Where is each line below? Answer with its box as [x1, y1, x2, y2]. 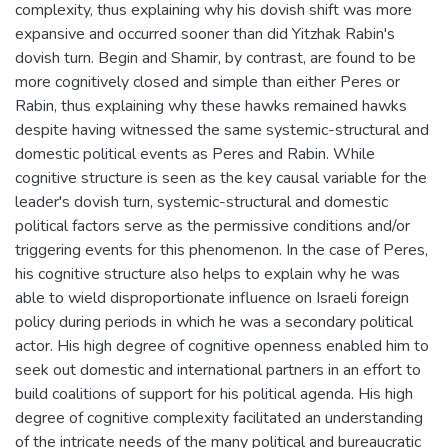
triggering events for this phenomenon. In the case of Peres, [15, 238, 428, 261]
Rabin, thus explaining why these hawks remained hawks [15, 94, 407, 117]
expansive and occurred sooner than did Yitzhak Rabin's [15, 22, 395, 45]
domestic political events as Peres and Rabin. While [15, 142, 375, 165]
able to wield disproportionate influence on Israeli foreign [15, 286, 409, 309]
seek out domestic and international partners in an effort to [15, 358, 421, 381]
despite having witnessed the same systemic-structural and [15, 118, 429, 141]
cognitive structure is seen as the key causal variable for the [15, 166, 427, 189]
